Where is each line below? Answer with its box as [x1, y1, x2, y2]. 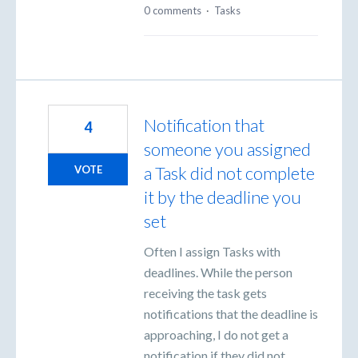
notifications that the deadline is [144, 305, 318, 321]
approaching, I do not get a [144, 326, 288, 342]
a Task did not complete [144, 161, 315, 184]
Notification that [144, 113, 265, 136]
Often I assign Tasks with [144, 243, 280, 259]
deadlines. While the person [144, 264, 292, 280]
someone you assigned [144, 137, 311, 160]
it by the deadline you [144, 185, 301, 208]
